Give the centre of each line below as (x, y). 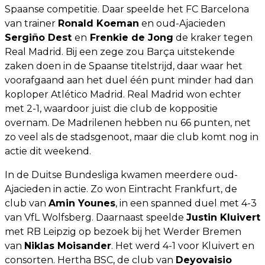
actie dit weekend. (48, 151)
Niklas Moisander (68, 245)
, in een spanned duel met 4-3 (186, 203)
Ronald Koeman (98, 23)
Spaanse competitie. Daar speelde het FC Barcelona (127, 9)
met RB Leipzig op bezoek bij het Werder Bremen (123, 231)
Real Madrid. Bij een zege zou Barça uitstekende (120, 51)
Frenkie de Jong (130, 37)
